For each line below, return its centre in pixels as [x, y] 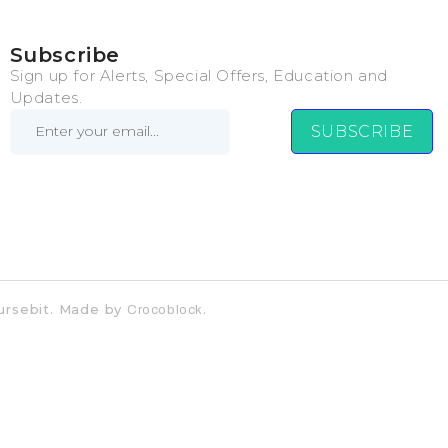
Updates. [46, 97]
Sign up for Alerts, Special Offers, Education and [199, 75]
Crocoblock [165, 310]
